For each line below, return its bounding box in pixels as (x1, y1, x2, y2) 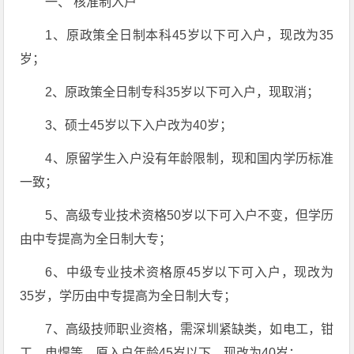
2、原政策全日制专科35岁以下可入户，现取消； (45, 85, 320, 99)
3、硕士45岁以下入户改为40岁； (45, 119, 233, 132)
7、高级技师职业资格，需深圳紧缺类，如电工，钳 (45, 322, 334, 336)
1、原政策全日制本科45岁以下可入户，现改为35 (45, 28, 334, 42)
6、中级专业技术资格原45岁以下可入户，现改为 (45, 265, 334, 279)
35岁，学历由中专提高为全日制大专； (20, 289, 237, 303)
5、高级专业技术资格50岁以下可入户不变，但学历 (45, 209, 334, 222)
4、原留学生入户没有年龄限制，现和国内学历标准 (45, 152, 334, 165)
